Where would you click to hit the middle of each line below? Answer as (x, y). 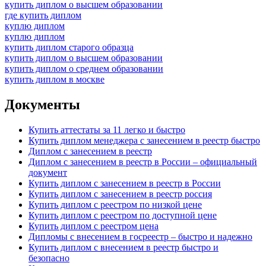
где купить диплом (43, 15)
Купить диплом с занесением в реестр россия (120, 194)
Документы (42, 105)
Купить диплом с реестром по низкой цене (115, 204)
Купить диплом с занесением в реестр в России (125, 183)
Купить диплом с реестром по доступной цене (123, 215)
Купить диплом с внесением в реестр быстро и (123, 247)
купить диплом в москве (55, 80)
